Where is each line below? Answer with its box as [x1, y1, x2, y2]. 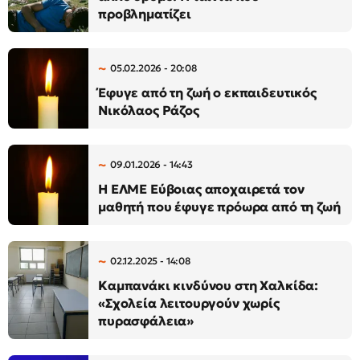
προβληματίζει [98, 6, 191, 22]
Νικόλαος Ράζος [98, 102, 199, 118]
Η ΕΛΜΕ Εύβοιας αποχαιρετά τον [98, 181, 305, 197]
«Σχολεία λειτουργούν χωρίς [98, 295, 280, 311]
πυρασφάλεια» [98, 313, 194, 329]
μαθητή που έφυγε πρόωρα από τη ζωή [98, 198, 341, 215]
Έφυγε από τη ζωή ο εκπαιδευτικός [98, 84, 317, 100]
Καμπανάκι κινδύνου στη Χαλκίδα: [98, 277, 319, 293]
